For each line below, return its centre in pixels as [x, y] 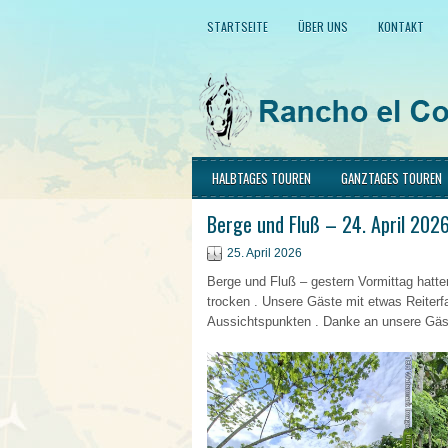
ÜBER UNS [323, 26]
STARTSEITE [237, 26]
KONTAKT [401, 26]
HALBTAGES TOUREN [261, 178]
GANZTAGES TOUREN [391, 178]
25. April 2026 [264, 253]
